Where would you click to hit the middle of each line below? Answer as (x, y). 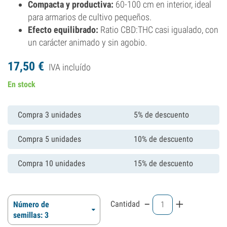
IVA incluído (70, 67)
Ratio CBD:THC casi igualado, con (158, 30)
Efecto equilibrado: (63, 30)
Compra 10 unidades (51, 163)
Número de (31, 204)
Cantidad (125, 204)
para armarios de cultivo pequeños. (90, 17)
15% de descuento (163, 163)
